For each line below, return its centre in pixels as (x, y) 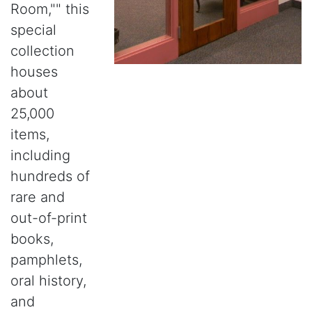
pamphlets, (46, 260)
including (40, 156)
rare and (38, 197)
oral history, (48, 281)
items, (30, 135)
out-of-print (49, 218)
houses (34, 72)
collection (42, 51)
